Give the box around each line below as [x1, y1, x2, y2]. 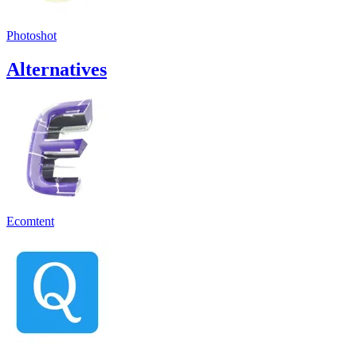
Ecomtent [6, 214, 54, 228]
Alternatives [6, 58, 107, 80]
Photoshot [6, 28, 57, 42]
